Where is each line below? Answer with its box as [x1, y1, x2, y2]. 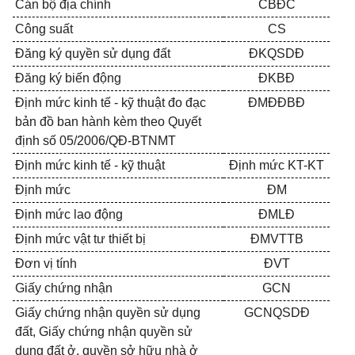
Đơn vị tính [15, 257, 77, 270]
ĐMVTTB [250, 232, 303, 246]
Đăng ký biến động [15, 71, 121, 85]
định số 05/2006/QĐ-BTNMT [15, 134, 176, 147]
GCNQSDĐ [243, 306, 310, 319]
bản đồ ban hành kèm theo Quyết [15, 115, 201, 128]
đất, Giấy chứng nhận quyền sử [15, 325, 193, 338]
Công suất [15, 22, 73, 36]
